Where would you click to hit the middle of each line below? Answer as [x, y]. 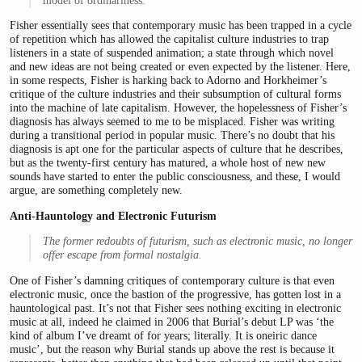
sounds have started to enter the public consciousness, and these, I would [175, 177]
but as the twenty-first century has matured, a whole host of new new [168, 163]
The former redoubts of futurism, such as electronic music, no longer [197, 241]
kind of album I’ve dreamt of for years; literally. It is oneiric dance [163, 335]
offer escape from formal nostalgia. [122, 255]
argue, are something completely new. [96, 190]
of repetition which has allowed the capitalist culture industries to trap [169, 39]
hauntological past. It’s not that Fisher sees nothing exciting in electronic [175, 307]
